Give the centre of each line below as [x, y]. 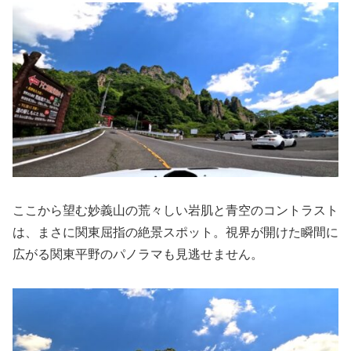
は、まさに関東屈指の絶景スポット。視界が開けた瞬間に [175, 232]
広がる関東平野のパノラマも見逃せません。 [138, 254]
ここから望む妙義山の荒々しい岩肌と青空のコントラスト [175, 210]
